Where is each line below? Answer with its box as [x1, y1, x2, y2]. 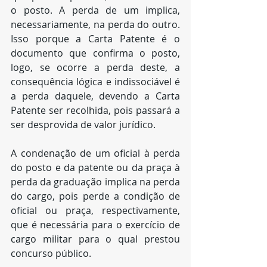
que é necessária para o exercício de [11, 218, 180, 231]
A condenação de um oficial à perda [11, 147, 180, 160]
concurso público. [11, 247, 91, 260]
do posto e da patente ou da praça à [11, 161, 180, 174]
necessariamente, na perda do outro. [11, 18, 180, 31]
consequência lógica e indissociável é [11, 75, 180, 88]
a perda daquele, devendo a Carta [11, 89, 180, 103]
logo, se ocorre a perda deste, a [11, 61, 180, 74]
